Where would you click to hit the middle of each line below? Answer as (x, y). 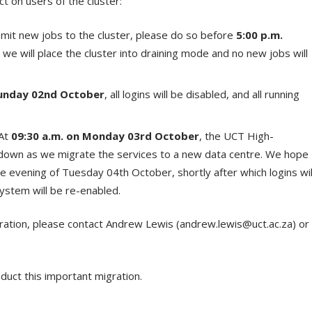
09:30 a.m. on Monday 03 (75, 135)
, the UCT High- (236, 135)
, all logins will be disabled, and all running (202, 94)
